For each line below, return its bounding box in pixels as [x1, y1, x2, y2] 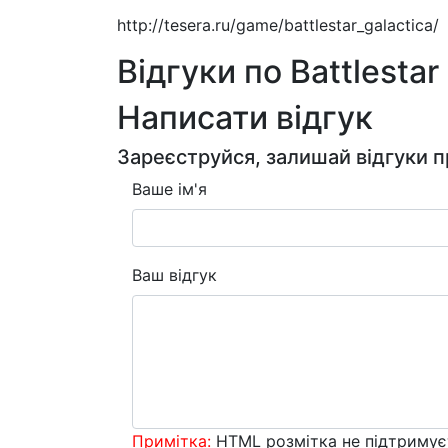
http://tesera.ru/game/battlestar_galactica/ [117, 15, 439, 36]
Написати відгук [117, 98, 373, 138]
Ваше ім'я [132, 179, 207, 200]
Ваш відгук [132, 265, 217, 286]
